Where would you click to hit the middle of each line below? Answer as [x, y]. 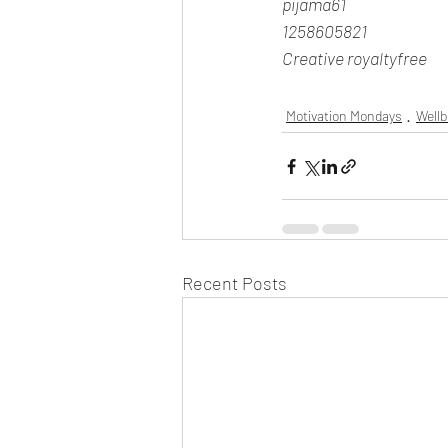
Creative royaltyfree [354, 58]
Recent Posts [234, 283]
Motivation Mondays [344, 115]
